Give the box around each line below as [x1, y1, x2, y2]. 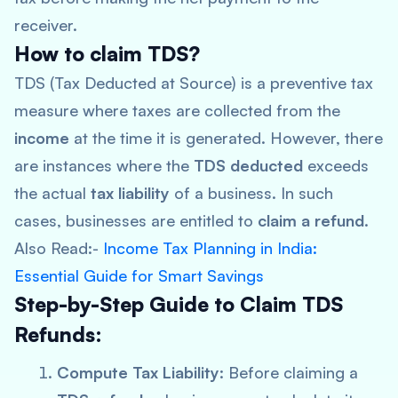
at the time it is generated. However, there [69, 128, 383, 147]
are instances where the [14, 155, 194, 175]
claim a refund [258, 211, 364, 230]
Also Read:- [14, 238, 103, 258]
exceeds [303, 155, 369, 175]
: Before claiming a [219, 362, 358, 382]
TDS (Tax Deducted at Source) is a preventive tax [14, 73, 373, 92]
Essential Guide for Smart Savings [14, 266, 264, 285]
